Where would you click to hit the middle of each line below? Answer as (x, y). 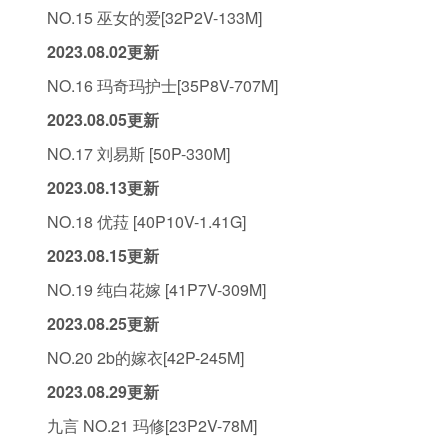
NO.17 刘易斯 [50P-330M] (138, 153)
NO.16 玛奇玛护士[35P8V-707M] (162, 85)
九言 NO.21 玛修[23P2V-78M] (152, 425)
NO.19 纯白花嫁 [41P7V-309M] (156, 289)
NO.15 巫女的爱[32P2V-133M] (154, 17)
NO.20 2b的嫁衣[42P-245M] (145, 357)
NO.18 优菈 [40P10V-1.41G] (146, 221)
